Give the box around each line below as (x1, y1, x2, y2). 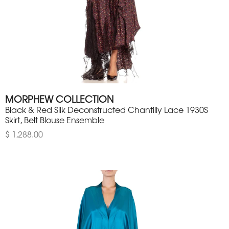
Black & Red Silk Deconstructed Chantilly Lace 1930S (5, 103, 208, 116)
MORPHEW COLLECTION (5, 92, 113, 106)
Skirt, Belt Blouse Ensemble (5, 113, 104, 126)
